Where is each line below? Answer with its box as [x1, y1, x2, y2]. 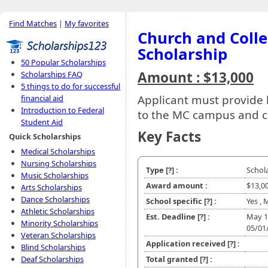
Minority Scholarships [21, 218, 98, 229]
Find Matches [9, 18, 57, 29]
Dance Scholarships [21, 194, 90, 205]
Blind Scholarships [21, 242, 86, 252]
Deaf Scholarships [21, 254, 84, 264]
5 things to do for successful [21, 81, 120, 92]
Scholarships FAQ [21, 69, 83, 80]
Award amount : [146, 180, 208, 191]
